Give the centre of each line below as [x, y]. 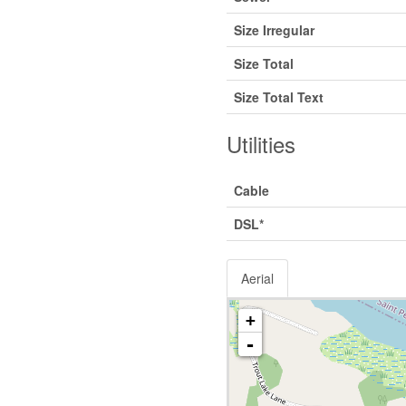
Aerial [257, 278]
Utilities [261, 143]
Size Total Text [278, 97]
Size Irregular [274, 29]
